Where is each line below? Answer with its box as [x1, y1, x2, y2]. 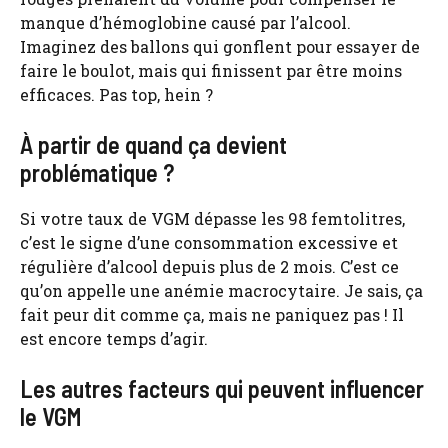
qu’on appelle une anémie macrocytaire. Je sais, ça [20, 280, 423, 302]
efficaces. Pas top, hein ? [20, 84, 213, 106]
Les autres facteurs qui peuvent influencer [20, 374, 424, 404]
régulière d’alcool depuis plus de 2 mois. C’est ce [20, 256, 399, 278]
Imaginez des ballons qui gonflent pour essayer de [20, 36, 420, 58]
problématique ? [20, 158, 174, 188]
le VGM [20, 402, 81, 432]
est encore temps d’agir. [20, 328, 208, 350]
